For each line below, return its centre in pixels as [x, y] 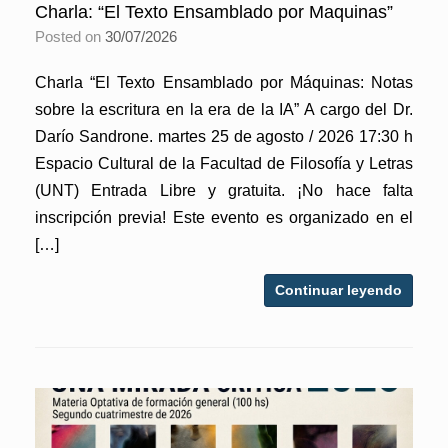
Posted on [75, 36]
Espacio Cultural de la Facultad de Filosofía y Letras [224, 163]
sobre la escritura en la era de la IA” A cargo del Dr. [224, 109]
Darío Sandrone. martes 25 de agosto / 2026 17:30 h [224, 136]
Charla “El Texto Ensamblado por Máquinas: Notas [224, 82]
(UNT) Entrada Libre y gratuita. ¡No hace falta [224, 190]
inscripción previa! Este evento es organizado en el [224, 217]
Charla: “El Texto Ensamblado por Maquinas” [214, 12]
